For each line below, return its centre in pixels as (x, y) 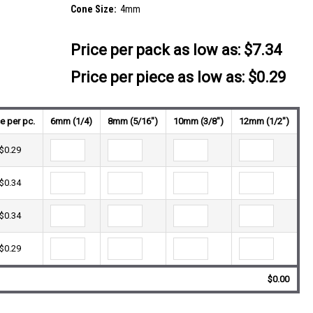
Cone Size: (93, 9)
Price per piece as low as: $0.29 (178, 78)
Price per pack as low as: (155, 50)
